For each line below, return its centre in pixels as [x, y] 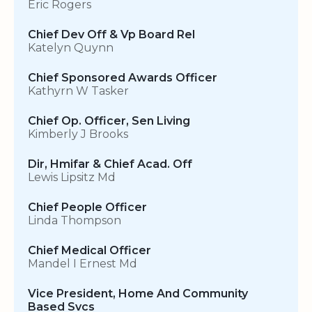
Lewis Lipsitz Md [72, 178]
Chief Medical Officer [89, 251]
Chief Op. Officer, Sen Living [109, 121]
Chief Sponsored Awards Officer [123, 78]
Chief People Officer [87, 208]
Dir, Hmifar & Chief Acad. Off [110, 164]
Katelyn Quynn [71, 48]
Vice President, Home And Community [138, 294]
